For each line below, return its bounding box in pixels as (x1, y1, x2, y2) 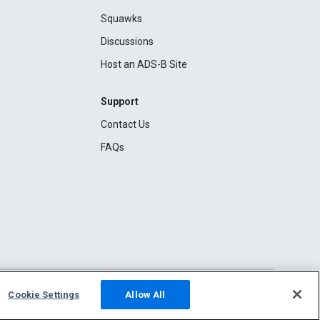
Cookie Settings (8, 289, 80, 300)
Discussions (100, 36, 154, 47)
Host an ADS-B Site (100, 59, 187, 70)
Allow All (125, 289, 166, 300)
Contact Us (100, 119, 150, 130)
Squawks (100, 13, 142, 24)
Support (100, 96, 139, 107)
